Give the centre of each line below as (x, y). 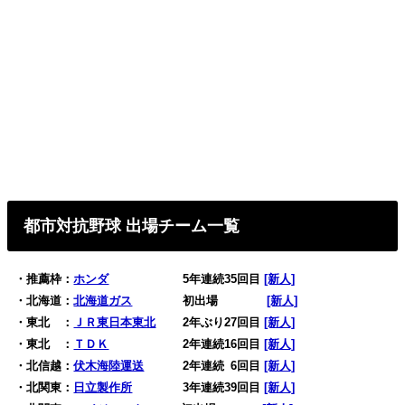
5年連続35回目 (187, 278)
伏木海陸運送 (109, 365)
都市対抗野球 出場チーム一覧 (132, 226)
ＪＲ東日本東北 (115, 322)
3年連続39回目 (198, 387)
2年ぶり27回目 (210, 322)
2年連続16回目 (187, 344)
